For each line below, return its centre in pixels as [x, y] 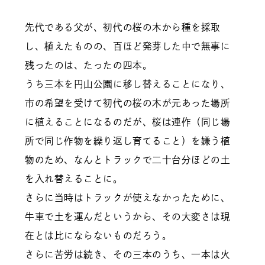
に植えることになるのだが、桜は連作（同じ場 [128, 122]
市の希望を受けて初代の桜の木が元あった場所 [128, 103]
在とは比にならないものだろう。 [98, 236]
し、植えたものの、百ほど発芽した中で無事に [128, 46]
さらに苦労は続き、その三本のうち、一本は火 [128, 255]
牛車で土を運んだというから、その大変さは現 [128, 217]
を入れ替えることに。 [74, 179]
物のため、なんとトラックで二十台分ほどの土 [128, 160]
